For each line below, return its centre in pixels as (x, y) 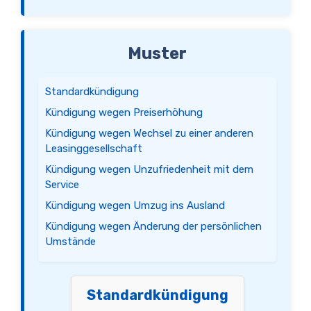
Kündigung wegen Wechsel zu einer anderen (149, 133)
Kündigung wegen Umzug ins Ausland (135, 205)
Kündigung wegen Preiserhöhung (124, 112)
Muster (157, 53)
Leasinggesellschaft (94, 149)
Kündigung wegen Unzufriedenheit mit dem (149, 169)
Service (62, 185)
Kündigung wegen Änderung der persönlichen (153, 226)
